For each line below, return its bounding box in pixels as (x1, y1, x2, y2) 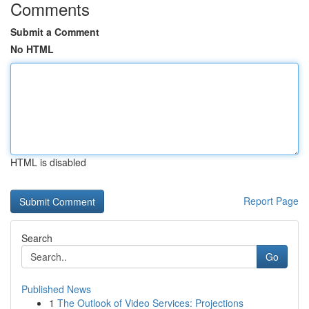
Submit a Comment (10, 25, 99, 39)
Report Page (243, 194, 299, 208)
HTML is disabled (10, 155, 86, 169)
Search (21, 231, 52, 245)
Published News (21, 282, 91, 296)
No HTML (10, 42, 54, 56)
